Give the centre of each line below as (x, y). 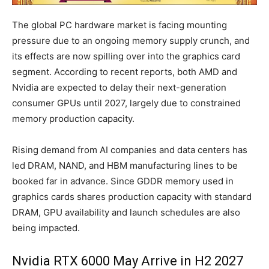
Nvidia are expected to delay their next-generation (119, 87)
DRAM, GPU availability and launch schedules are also (126, 212)
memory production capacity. (73, 118)
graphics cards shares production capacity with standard (132, 196)
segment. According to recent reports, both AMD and (125, 71)
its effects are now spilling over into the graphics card (126, 56)
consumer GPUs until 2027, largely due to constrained (126, 103)
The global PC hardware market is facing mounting (119, 25)
